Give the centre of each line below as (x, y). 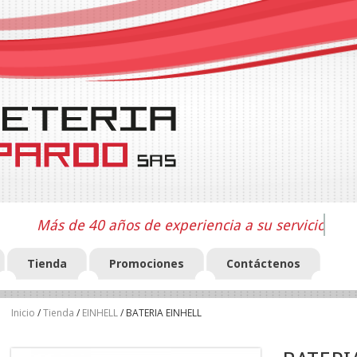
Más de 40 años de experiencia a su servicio (180, 225)
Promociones (147, 264)
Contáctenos (263, 264)
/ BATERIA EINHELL (160, 313)
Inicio (23, 313)
